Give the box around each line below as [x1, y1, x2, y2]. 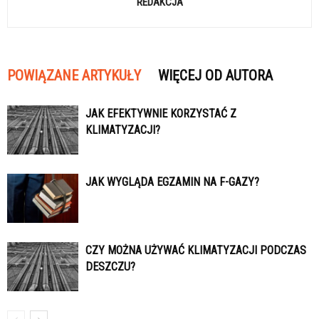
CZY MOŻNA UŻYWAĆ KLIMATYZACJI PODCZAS [85, 243, 306, 257]
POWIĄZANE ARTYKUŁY [7, 66, 141, 84]
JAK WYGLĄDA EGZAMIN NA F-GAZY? [85, 174, 259, 189]
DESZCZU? [85, 259, 135, 273]
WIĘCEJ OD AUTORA [158, 66, 273, 84]
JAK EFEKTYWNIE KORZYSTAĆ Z [85, 106, 236, 120]
